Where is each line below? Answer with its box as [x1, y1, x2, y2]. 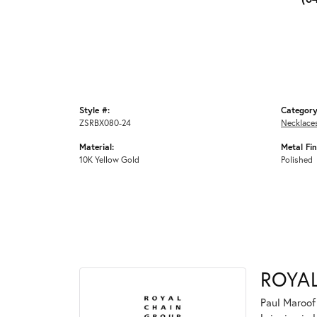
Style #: [79, 103, 110, 115]
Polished [281, 153, 313, 165]
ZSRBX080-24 [79, 116, 131, 128]
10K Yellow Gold [79, 153, 139, 165]
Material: [79, 140, 114, 152]
